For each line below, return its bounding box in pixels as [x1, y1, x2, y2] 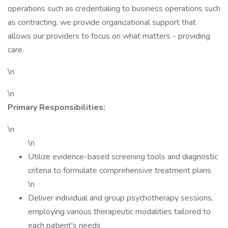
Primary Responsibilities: [8, 102, 105, 113]
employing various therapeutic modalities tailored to [28, 206, 211, 217]
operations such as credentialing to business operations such [8, 3, 220, 14]
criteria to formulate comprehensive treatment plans [28, 165, 213, 176]
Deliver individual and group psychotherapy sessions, [28, 192, 213, 204]
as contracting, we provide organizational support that [8, 17, 196, 28]
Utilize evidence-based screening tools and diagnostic [28, 151, 218, 162]
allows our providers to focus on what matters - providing [8, 31, 210, 42]
